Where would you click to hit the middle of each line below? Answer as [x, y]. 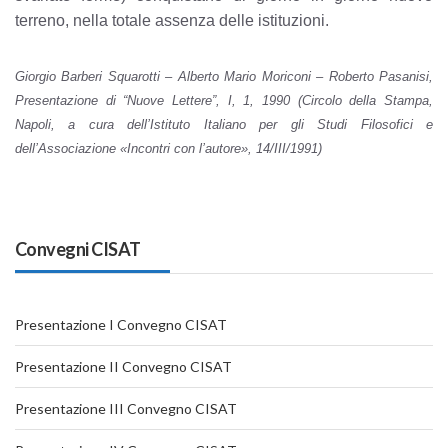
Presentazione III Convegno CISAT [126, 408]
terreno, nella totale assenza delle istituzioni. [172, 20]
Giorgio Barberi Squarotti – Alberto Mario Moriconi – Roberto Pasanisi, [224, 76]
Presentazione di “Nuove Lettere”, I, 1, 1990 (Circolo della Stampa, [224, 100]
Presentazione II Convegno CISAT [123, 366]
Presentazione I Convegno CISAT [121, 324]
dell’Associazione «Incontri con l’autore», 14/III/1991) [168, 148]
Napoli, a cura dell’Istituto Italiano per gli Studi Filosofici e [224, 124]
